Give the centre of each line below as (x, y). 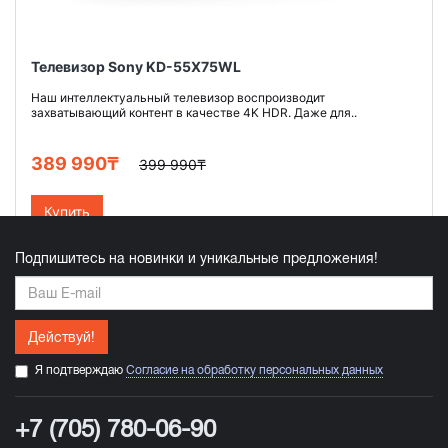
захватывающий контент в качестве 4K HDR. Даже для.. (194, 112)
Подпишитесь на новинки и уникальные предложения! (196, 258)
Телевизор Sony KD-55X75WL (136, 66)
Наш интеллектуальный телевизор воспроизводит (178, 97)
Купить (67, 211)
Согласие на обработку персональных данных (254, 370)
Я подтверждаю (80, 370)
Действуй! (61, 337)
